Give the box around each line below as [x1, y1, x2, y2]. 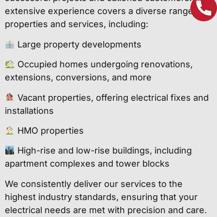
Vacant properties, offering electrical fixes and [15, 92, 209, 103]
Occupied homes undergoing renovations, [15, 59, 193, 70]
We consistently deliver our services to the [5, 178, 183, 189]
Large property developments [15, 39, 141, 49]
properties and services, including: [5, 19, 148, 30]
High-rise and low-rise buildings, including [15, 145, 192, 156]
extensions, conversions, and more [5, 72, 152, 83]
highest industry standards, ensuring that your [5, 191, 198, 202]
